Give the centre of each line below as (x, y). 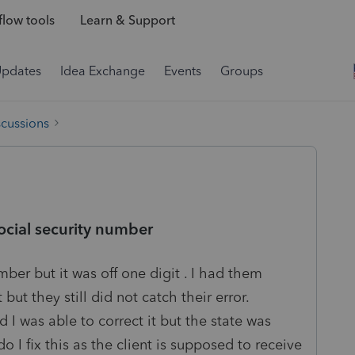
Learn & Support (127, 21)
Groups (242, 71)
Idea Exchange (103, 71)
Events (183, 71)
